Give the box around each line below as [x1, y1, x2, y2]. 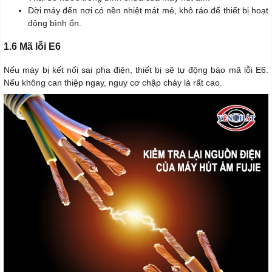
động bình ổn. [28, 18, 81, 28]
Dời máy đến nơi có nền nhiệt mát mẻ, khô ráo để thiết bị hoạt [28, 5, 268, 15]
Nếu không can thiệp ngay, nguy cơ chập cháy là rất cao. [4, 77, 222, 87]
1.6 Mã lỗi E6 [4, 41, 61, 52]
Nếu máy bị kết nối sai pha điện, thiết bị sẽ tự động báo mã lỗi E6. [4, 64, 268, 75]
